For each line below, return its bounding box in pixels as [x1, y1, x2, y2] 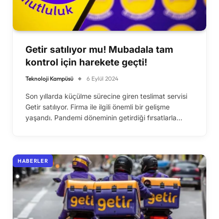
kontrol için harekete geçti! [25, 56, 147, 68]
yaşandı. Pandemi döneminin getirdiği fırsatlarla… [25, 113, 182, 122]
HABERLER [18, 157, 48, 164]
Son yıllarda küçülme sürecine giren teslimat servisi [25, 91, 187, 100]
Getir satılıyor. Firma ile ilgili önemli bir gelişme [25, 102, 170, 111]
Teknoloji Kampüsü [25, 74, 73, 82]
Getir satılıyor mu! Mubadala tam [25, 44, 173, 55]
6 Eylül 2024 [87, 74, 118, 82]
